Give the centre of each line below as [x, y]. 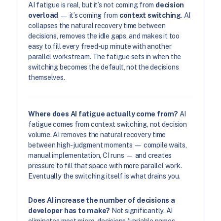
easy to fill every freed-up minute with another [100, 46]
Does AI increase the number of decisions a [102, 201]
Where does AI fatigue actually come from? [103, 114]
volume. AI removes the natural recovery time [97, 135]
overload [43, 15]
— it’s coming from [89, 15]
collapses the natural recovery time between [97, 25]
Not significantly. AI [142, 211]
